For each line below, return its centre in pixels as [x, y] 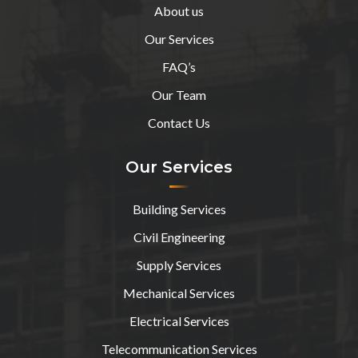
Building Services [179, 209]
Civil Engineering [179, 237]
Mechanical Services [179, 293]
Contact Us [179, 123]
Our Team [179, 95]
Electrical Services [179, 321]
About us [179, 11]
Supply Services [179, 265]
